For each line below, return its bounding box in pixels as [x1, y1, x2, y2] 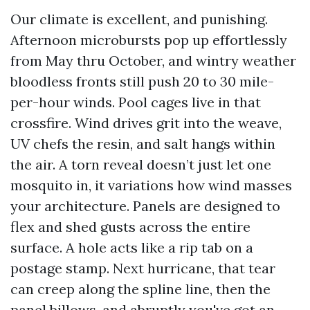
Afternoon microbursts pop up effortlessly [10, 31, 287, 48]
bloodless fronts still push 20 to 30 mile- [10, 73, 274, 90]
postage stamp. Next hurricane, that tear [10, 259, 275, 277]
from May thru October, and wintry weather [10, 52, 296, 69]
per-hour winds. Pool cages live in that [10, 93, 261, 111]
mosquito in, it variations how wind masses [10, 176, 292, 194]
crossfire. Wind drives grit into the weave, [10, 114, 282, 131]
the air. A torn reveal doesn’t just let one [10, 156, 271, 173]
